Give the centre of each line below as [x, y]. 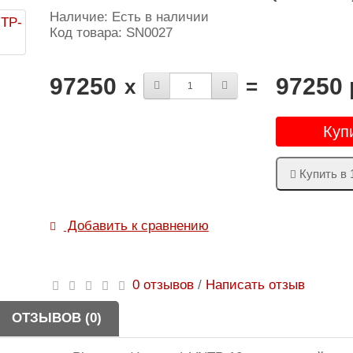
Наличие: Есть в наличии [129, 17]
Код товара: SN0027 [111, 33]
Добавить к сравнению [136, 226]
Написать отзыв [255, 285]
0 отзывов [163, 285]
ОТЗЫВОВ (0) [57, 318]
